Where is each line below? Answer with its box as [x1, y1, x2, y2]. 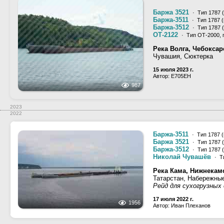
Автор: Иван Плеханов [153, 202, 210, 208]
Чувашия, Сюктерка [153, 52, 213, 60]
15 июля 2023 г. [153, 66, 193, 72]
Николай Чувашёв [153, 153, 211, 160]
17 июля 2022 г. [153, 196, 193, 202]
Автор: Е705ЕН [153, 73, 191, 79]
